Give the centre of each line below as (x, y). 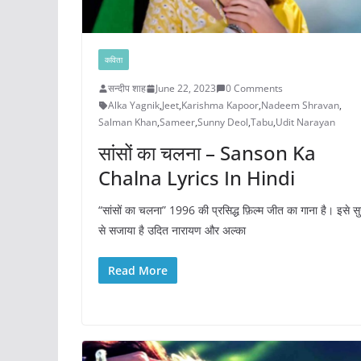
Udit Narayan (305, 122)
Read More (138, 271)
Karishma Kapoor (220, 106)
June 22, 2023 (186, 89)
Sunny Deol (223, 122)
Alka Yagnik (134, 106)
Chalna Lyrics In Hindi (197, 178)
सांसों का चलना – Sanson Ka (207, 153)
